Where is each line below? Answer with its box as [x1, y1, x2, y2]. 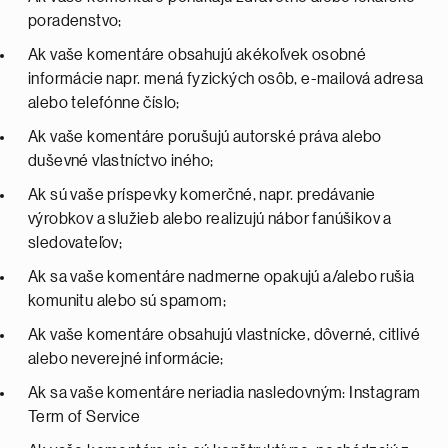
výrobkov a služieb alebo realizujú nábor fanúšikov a [28, 211, 392, 227]
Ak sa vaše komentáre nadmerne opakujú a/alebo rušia [28, 269, 415, 285]
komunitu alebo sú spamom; [28, 293, 229, 309]
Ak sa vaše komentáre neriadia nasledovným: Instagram [28, 385, 421, 401]
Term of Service [28, 409, 143, 425]
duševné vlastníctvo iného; [28, 153, 216, 169]
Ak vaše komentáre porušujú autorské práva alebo [28, 129, 382, 145]
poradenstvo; [28, 13, 125, 29]
